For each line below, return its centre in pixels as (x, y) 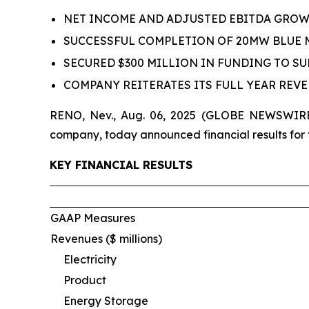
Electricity (90, 259)
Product (85, 280)
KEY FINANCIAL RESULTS (121, 165)
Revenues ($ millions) (106, 238)
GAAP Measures (93, 218)
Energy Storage (106, 300)
